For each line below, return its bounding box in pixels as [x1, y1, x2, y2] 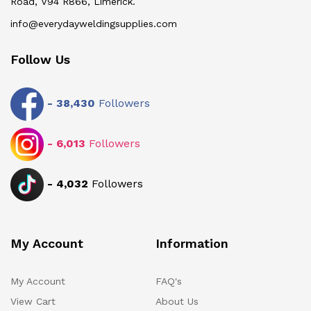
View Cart [10, 296, 56, 308]
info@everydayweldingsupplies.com [10, 18, 177, 30]
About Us [155, 296, 199, 308]
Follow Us [10, 52, 70, 67]
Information [155, 236, 228, 251]
